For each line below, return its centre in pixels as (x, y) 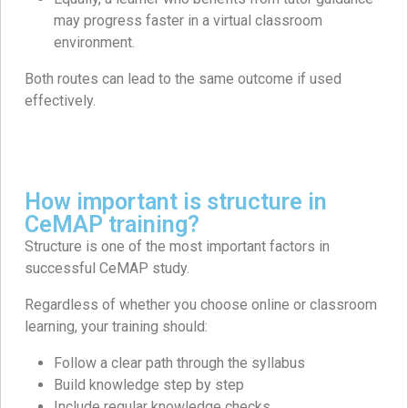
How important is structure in (176, 201)
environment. (94, 42)
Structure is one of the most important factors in (177, 246)
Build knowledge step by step (149, 384)
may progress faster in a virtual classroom (188, 20)
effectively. (60, 100)
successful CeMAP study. (107, 268)
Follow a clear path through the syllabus (179, 362)
